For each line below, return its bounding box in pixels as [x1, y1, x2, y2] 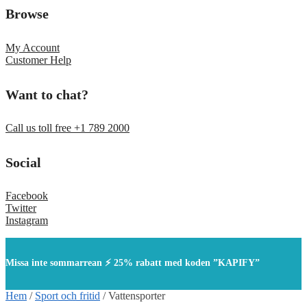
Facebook [5, 190, 48, 202]
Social [5, 154, 41, 170]
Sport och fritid [35, 290, 100, 302]
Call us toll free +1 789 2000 [5, 122, 130, 134]
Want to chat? [5, 86, 88, 102]
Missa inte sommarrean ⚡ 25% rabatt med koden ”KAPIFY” [5, 258, 260, 269]
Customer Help [5, 53, 71, 66]
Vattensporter [108, 290, 165, 302]
